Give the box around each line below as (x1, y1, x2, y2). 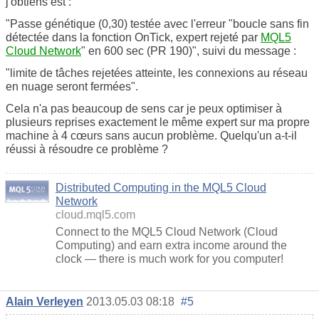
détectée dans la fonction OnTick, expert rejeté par (6, 31, 261, 43)
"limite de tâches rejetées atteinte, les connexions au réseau (6, 66, 308, 79)
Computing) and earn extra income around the (56, 239, 287, 251)
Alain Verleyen (6, 295, 83, 308)
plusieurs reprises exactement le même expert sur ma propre (6, 115, 310, 128)
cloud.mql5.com (56, 208, 135, 221)
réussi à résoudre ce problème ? (6, 142, 168, 155)
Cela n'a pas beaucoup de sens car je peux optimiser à (6, 102, 282, 115)
